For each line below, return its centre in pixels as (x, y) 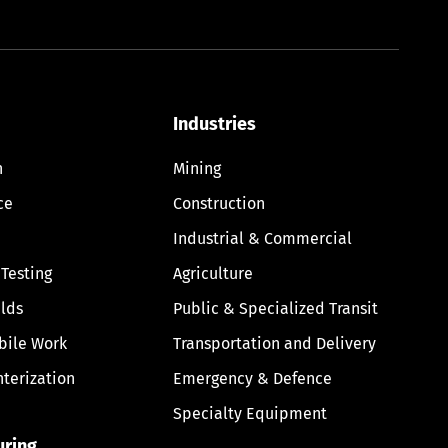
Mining (196, 168)
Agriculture (212, 273)
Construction (218, 203)
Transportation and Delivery (274, 343)
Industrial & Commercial (262, 238)
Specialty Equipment (249, 413)
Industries (214, 123)
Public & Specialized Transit (275, 308)
